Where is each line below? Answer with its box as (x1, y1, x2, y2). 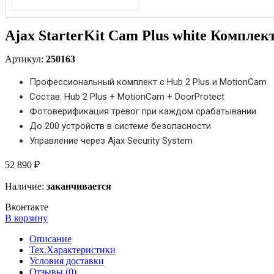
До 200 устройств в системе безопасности (29, 120, 211, 132)
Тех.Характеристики (29, 245, 116, 256)
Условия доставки (29, 256, 104, 267)
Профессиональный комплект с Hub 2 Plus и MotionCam (29, 76, 267, 88)
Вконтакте (5, 202, 48, 213)
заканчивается (44, 181, 111, 192)
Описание (29, 234, 72, 245)
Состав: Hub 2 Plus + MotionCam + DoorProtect (29, 91, 224, 103)
